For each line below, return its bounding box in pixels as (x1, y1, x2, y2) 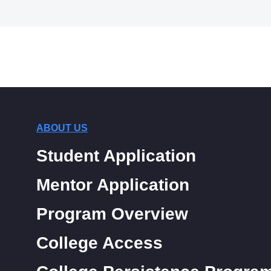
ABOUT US (36, 122, 88, 133)
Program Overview (36, 204, 188, 223)
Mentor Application (36, 175, 189, 194)
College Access (36, 233, 163, 252)
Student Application (36, 146, 196, 165)
